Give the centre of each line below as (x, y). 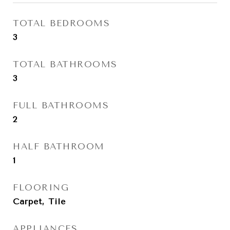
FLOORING (41, 187)
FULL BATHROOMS (61, 105)
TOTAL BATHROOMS (65, 64)
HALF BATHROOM (59, 146)
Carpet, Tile (39, 202)
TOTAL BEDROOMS (61, 23)
